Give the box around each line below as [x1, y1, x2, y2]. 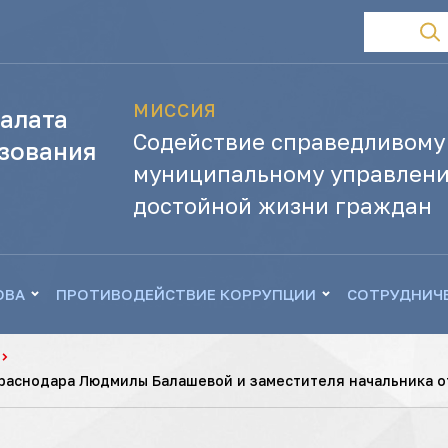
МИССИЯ [133, 99, 217, 121]
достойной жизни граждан [133, 192, 433, 219]
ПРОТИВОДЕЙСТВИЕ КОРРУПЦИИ [55, 285, 316, 303]
